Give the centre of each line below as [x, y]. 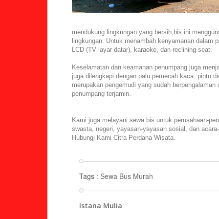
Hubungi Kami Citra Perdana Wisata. [124, 138]
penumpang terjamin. [101, 94]
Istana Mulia [101, 206]
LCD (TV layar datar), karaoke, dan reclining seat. [142, 50]
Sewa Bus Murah [127, 176]
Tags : [90, 176]
